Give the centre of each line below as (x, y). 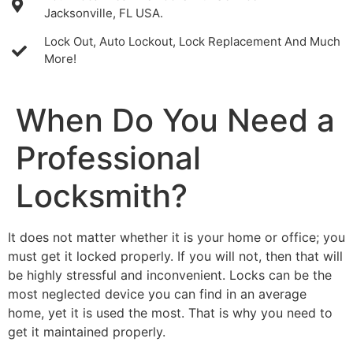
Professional (108, 158)
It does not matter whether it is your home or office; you (176, 237)
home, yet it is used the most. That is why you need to (170, 313)
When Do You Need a (175, 120)
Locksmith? (102, 196)
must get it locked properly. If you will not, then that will (175, 256)
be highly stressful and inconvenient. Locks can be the (170, 275)
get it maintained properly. (87, 332)
